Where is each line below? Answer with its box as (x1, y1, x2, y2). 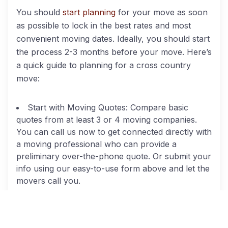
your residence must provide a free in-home (16, 216, 187, 226)
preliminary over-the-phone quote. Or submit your (16, 151, 211, 161)
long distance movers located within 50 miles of (16, 204, 199, 214)
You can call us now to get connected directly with (16, 127, 212, 137)
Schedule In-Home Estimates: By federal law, (27, 192, 202, 202)
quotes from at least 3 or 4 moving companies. (16, 115, 197, 125)
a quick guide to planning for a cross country (16, 60, 191, 70)
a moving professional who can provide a (16, 139, 177, 149)
